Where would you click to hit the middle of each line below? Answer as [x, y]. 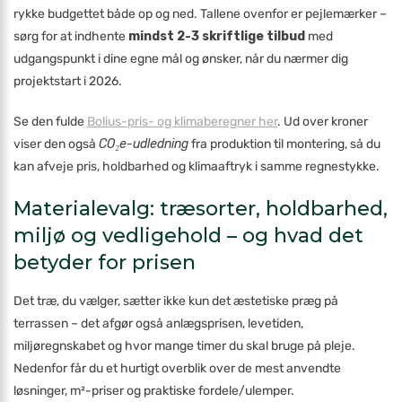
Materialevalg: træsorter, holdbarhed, [201, 209]
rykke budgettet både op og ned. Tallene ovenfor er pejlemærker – [200, 14]
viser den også [56, 144]
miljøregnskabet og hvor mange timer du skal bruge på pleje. [184, 346]
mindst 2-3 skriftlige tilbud [217, 36]
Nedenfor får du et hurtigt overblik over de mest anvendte [177, 368]
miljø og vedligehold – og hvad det [188, 236]
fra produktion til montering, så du [284, 144]
